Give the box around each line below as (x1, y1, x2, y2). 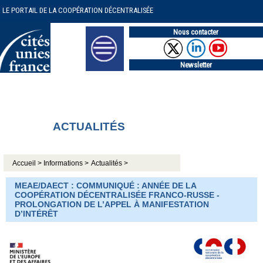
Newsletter (180, 60, 212, 69)
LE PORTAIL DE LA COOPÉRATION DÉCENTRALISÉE (2, 6, 153, 15)
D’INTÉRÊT (15, 208, 58, 218)
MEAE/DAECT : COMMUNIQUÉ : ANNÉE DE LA (15, 180, 197, 190)
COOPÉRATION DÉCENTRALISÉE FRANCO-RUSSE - (15, 190, 220, 200)
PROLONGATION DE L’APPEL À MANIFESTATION (15, 199, 209, 209)
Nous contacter (173, 28, 219, 36)
